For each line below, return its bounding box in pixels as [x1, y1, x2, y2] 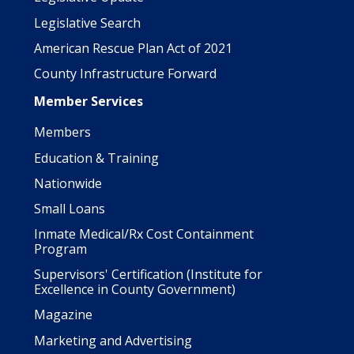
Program [34, 240, 87, 258]
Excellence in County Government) [34, 281, 235, 299]
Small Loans [34, 199, 105, 217]
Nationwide [34, 174, 102, 192]
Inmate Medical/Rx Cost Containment [34, 225, 254, 243]
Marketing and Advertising [34, 331, 192, 349]
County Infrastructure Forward [34, 64, 217, 82]
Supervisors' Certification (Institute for [34, 265, 262, 284]
